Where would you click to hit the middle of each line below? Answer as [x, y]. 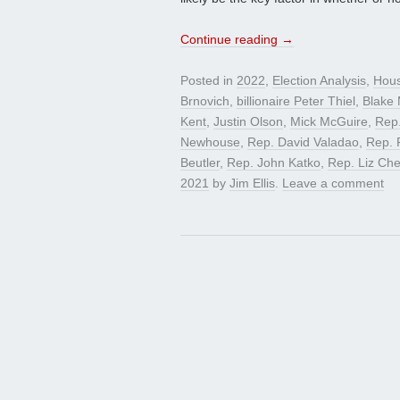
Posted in [208, 81]
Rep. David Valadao [303, 142]
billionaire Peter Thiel [296, 101]
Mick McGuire [329, 122]
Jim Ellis [252, 183]
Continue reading [231, 40]
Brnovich [205, 101]
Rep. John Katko [274, 163]
